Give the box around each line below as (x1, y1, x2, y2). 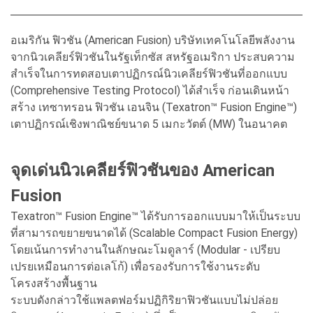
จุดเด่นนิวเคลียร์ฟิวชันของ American (10, 160, 275, 180)
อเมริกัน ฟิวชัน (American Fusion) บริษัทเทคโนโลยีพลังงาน (10, 33, 295, 47)
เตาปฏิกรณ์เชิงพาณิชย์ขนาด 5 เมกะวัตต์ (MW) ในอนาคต (10, 117, 287, 131)
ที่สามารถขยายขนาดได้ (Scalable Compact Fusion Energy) (10, 226, 298, 240)
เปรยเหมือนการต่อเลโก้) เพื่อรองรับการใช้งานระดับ (10, 259, 260, 273)
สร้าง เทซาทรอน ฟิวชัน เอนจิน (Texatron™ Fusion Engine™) (10, 100, 297, 114)
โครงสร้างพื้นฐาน (10, 276, 100, 290)
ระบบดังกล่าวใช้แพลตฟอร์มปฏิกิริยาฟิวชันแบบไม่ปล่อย (10, 293, 278, 307)
